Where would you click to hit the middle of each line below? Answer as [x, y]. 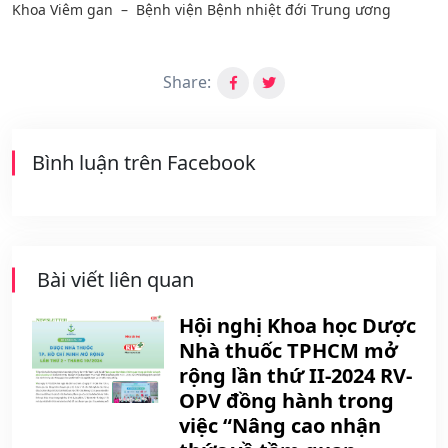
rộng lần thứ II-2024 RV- [295, 376]
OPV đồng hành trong [286, 401]
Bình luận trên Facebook [144, 163]
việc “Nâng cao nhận [280, 426]
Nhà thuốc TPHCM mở [288, 351]
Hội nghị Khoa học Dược [297, 326]
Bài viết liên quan [113, 280]
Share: [187, 82]
